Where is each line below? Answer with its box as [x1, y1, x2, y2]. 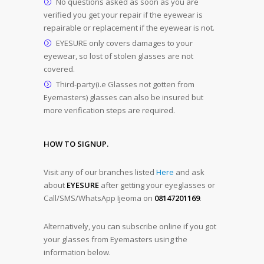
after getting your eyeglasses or [99, 179, 215, 190]
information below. [44, 246, 111, 258]
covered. [44, 63, 75, 74]
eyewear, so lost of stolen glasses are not [44, 50, 193, 61]
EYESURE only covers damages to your [56, 37, 193, 48]
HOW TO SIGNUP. [44, 138, 108, 149]
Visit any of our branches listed [44, 166, 156, 177]
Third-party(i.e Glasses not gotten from [56, 78, 194, 90]
